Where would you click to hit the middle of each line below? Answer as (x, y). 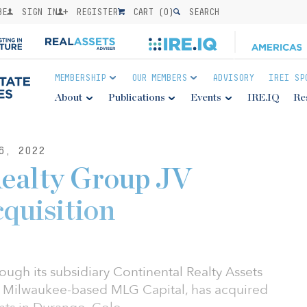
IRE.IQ (263, 98)
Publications (136, 98)
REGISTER (95, 12)
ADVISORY (234, 77)
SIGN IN (37, 12)
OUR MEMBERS (159, 77)
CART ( (146, 12)
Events (206, 98)
